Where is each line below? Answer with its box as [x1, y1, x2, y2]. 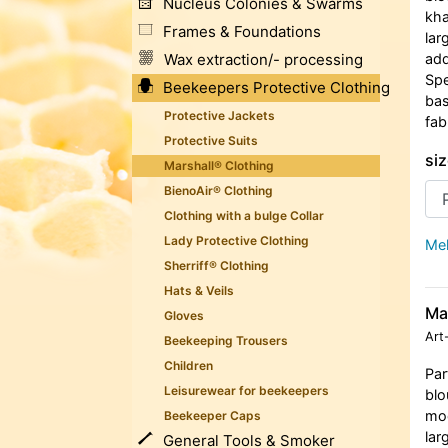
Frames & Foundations [163, 22, 321, 42]
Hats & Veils [164, 283, 234, 299]
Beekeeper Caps [164, 408, 261, 424]
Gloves [164, 308, 204, 324]
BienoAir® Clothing [164, 183, 273, 199]
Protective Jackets [164, 108, 275, 124]
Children [164, 358, 213, 374]
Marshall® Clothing [164, 158, 274, 174]
